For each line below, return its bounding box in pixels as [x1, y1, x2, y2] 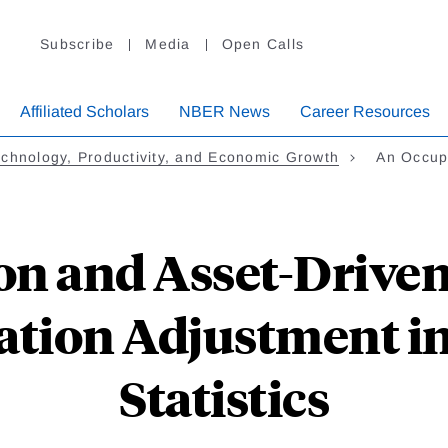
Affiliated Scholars [20, 103, 149, 121]
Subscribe [40, 36, 115, 53]
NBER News [179, 103, 270, 121]
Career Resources [300, 103, 430, 121]
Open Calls [221, 36, 304, 53]
